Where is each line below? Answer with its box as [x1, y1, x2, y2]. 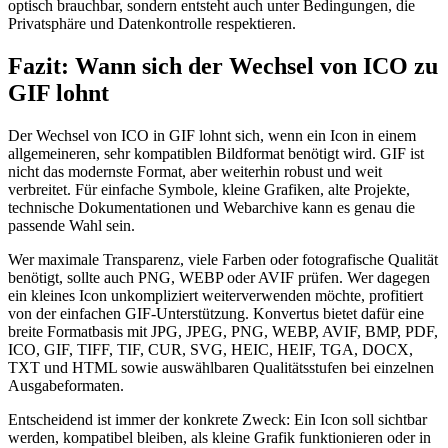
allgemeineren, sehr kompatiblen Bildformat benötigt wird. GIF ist [8, 144, 424, 162]
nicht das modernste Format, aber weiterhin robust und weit [8, 162, 382, 180]
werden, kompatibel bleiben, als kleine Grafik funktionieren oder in [8, 428, 431, 446]
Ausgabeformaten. [8, 376, 124, 394]
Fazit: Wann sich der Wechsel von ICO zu [8, 52, 438, 79]
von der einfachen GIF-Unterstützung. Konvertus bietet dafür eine [8, 304, 424, 322]
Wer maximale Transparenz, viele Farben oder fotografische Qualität [8, 250, 438, 268]
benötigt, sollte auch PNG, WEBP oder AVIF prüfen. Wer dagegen [8, 268, 430, 286]
